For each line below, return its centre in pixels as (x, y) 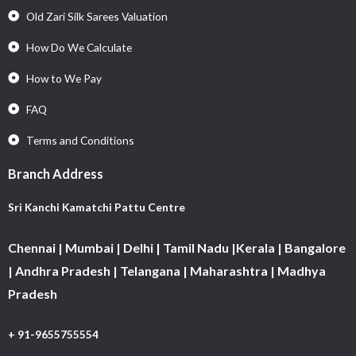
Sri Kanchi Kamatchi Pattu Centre (98, 207)
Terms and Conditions (80, 140)
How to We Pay (64, 78)
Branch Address (56, 173)
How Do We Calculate (79, 47)
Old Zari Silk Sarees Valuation (97, 16)
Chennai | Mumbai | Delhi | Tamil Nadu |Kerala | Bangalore (177, 247)
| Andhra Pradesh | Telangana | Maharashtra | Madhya (167, 270)
